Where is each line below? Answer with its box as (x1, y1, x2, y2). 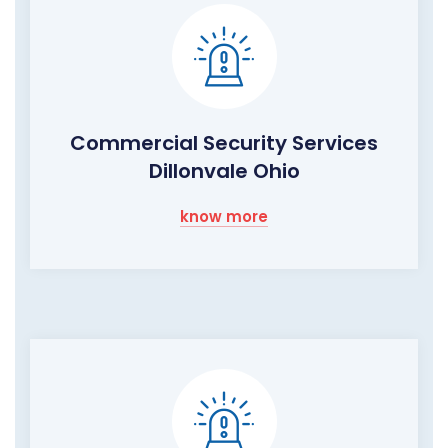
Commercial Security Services (70, 129, 378, 158)
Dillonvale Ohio (148, 157, 300, 186)
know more (180, 206, 268, 228)
